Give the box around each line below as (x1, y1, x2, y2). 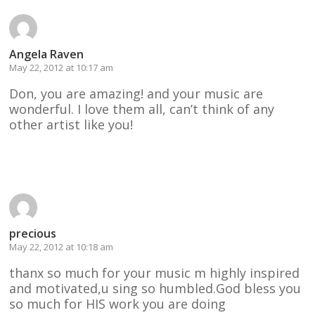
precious (9, 225, 57, 241)
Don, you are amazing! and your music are (9, 84, 264, 102)
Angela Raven (9, 46, 84, 62)
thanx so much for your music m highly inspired (9, 264, 300, 281)
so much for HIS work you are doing (9, 295, 226, 312)
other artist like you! (9, 115, 134, 133)
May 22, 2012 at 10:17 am (9, 60, 114, 74)
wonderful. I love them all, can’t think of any (9, 100, 275, 117)
